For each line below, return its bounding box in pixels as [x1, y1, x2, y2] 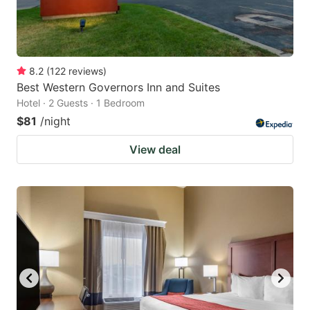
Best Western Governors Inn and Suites [17, 80, 220, 94]
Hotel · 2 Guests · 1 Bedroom [17, 96, 145, 109]
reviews [69, 64, 103, 77]
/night [40, 113, 71, 128]
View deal [129, 142, 181, 156]
